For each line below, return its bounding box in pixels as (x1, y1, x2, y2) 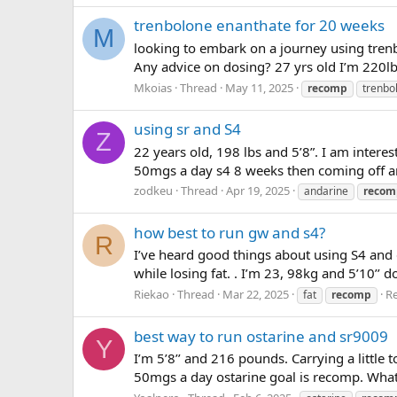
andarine (304, 183, 348, 199)
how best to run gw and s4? (134, 222, 325, 243)
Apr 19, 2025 (226, 183, 290, 199)
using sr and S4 (134, 118, 241, 139)
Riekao (134, 286, 169, 303)
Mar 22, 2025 (222, 286, 289, 303)
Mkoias (134, 79, 172, 96)
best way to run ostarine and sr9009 (134, 325, 388, 346)
